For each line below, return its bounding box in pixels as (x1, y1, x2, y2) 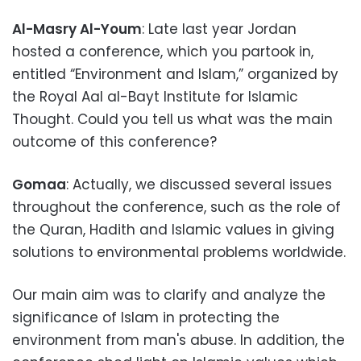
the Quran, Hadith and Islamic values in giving (12, 220, 334, 239)
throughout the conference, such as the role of (12, 197, 341, 217)
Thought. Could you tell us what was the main (12, 110, 333, 129)
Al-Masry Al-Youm (12, 19, 142, 39)
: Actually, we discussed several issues (66, 175, 332, 194)
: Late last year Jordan (142, 19, 297, 39)
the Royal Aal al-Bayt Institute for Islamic (12, 87, 298, 106)
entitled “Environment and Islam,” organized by (12, 64, 338, 84)
